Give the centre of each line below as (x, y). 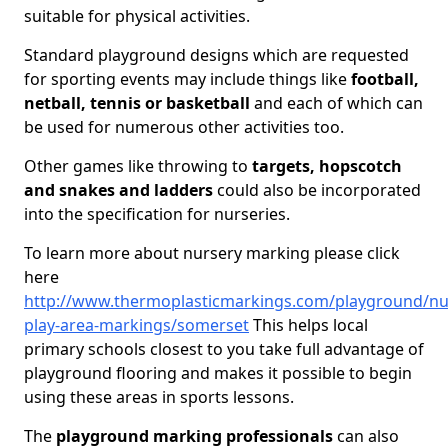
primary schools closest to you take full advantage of (224, 349)
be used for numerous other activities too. (184, 127)
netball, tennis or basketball (137, 103)
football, (385, 79)
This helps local (308, 325)
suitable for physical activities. (137, 16)
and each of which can (336, 103)
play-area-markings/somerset (136, 325)
